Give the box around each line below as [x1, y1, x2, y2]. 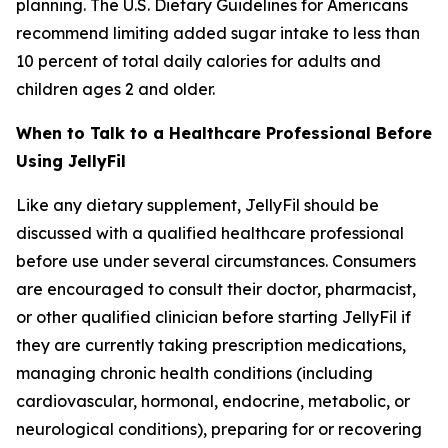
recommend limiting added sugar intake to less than [16, 23, 420, 43]
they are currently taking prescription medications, [16, 335, 406, 355]
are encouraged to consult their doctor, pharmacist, [16, 279, 416, 299]
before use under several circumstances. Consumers [16, 251, 416, 271]
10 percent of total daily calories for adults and [16, 51, 381, 71]
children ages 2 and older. [16, 79, 215, 99]
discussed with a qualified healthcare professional [16, 223, 404, 243]
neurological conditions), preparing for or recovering [16, 419, 422, 439]
